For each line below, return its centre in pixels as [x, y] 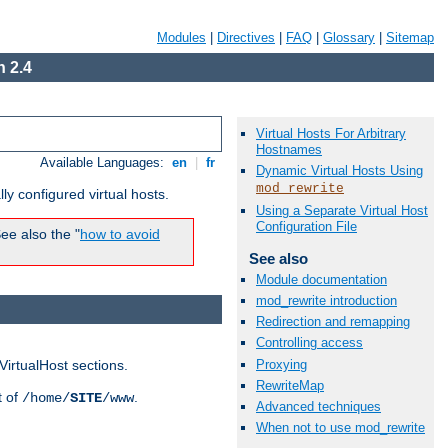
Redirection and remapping [333, 322]
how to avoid [120, 234]
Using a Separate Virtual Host [342, 210]
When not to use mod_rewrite [340, 428]
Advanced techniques [318, 406]
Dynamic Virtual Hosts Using [339, 171]
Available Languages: [104, 163]
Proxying [281, 364]
